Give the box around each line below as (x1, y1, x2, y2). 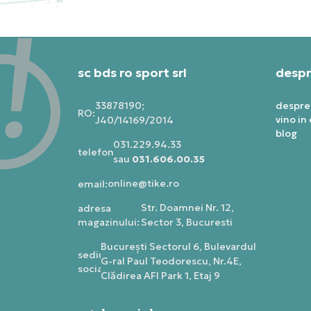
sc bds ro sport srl (78, 65, 187, 81)
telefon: (78, 146, 117, 159)
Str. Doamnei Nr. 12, (140, 201, 234, 215)
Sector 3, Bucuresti (140, 216, 233, 229)
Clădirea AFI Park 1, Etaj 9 (100, 269, 220, 283)
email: (78, 177, 108, 190)
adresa (78, 202, 111, 215)
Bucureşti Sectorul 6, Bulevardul (100, 240, 256, 253)
